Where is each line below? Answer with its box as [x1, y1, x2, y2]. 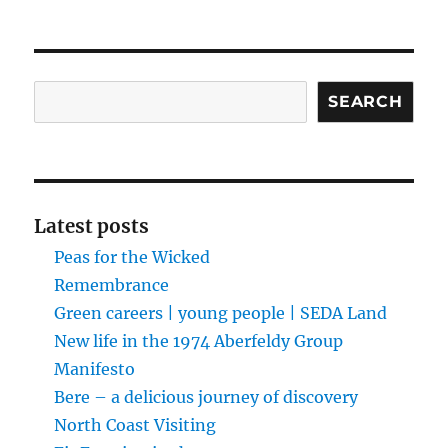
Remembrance [54, 275, 170, 296]
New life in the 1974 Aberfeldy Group [54, 331, 344, 352]
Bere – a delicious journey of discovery [54, 387, 359, 408]
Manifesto [54, 359, 136, 380]
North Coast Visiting [54, 415, 217, 436]
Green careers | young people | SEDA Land [54, 303, 388, 324]
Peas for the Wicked [54, 247, 211, 268]
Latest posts [34, 215, 150, 239]
